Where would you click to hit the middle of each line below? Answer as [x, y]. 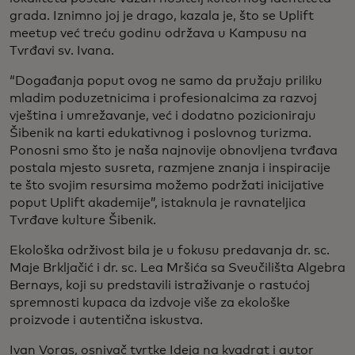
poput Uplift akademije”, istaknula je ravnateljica [158, 203]
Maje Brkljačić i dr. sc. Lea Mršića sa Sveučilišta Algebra [177, 268]
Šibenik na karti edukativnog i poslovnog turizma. [160, 134]
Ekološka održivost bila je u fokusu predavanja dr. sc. [170, 251]
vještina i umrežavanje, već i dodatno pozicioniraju [163, 116]
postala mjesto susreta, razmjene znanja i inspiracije [170, 168]
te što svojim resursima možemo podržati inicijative [167, 186]
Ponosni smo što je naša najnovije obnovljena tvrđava [174, 151]
